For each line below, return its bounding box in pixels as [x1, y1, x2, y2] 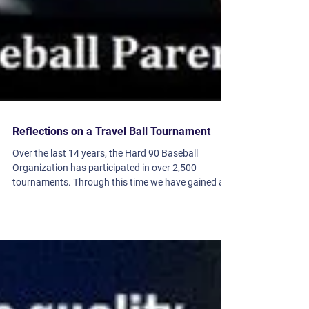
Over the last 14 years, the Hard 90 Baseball [12, 214, 198, 225]
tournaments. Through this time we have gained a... [73, 243, 232, 254]
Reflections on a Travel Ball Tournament [12, 191, 210, 204]
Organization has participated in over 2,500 [12, 228, 197, 239]
